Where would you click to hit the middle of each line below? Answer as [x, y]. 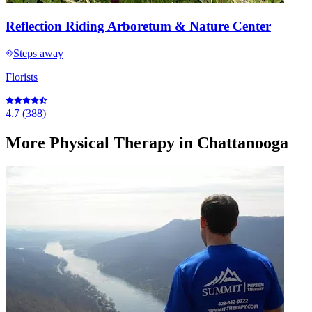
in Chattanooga [232, 142]
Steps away [38, 53]
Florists [22, 77]
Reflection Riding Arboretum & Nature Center [138, 26]
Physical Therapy [112, 142]
